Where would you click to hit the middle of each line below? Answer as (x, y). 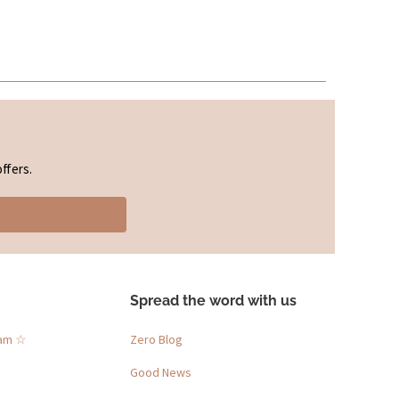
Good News (161, 372)
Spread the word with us (213, 300)
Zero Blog (156, 339)
